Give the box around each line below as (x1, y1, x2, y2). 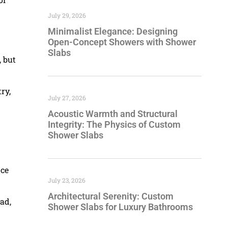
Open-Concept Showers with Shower (48, 36, 196, 47)
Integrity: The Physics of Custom (48, 119, 181, 130)
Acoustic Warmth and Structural (48, 108, 178, 119)
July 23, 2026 (48, 176, 85, 184)
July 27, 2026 (48, 93, 86, 102)
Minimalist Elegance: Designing (48, 25, 178, 37)
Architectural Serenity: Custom (48, 190, 174, 202)
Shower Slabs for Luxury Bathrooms (48, 201, 193, 212)
